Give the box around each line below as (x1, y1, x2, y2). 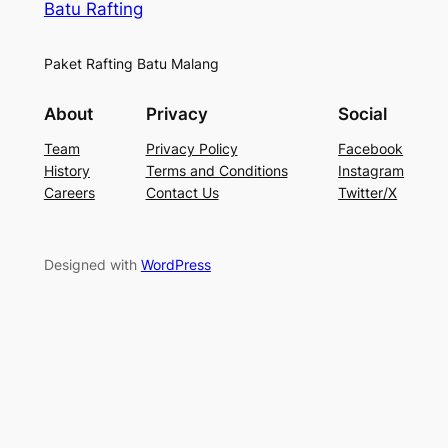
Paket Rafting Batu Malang (43, 55, 219, 73)
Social (338, 103, 388, 124)
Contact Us (145, 183, 219, 201)
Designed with (43, 255, 141, 273)
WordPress (140, 255, 211, 273)
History (43, 161, 90, 179)
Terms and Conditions (145, 161, 288, 179)
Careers (43, 183, 95, 201)
